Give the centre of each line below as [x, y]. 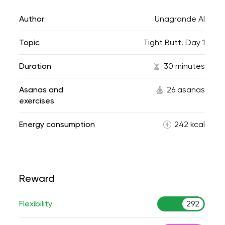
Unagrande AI [180, 19]
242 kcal [190, 124]
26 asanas [186, 90]
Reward [37, 178]
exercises [37, 101]
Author [32, 19]
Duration [35, 66]
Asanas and [41, 90]
